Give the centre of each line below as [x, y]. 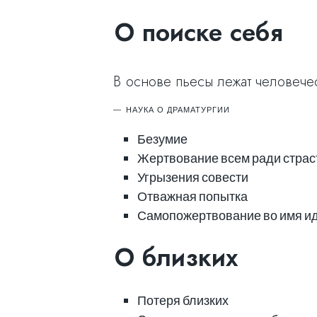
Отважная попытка [192, 196]
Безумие [162, 139]
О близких [176, 258]
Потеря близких [183, 300]
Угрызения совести [192, 177]
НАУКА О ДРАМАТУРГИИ [178, 110]
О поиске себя [199, 32]
